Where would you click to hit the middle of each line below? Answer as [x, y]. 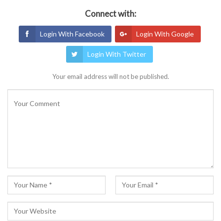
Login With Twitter [117, 54]
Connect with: [110, 14]
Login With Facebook [72, 34]
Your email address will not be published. [110, 77]
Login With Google [165, 34]
